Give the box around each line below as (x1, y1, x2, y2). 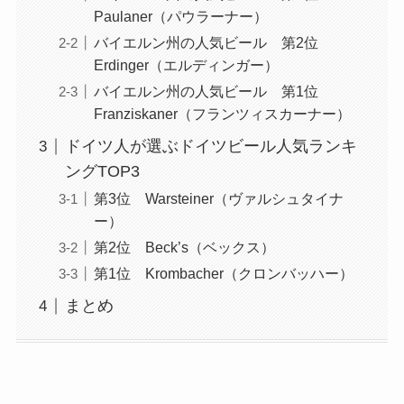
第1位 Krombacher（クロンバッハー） (93, 265, 353, 282)
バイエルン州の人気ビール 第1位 (93, 83, 333, 100)
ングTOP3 (64, 162, 140, 181)
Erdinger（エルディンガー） (93, 57, 279, 74)
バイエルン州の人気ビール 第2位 (93, 34, 333, 51)
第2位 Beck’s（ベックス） (93, 239, 275, 256)
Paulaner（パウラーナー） (93, 8, 268, 25)
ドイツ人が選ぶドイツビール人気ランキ (64, 137, 357, 156)
